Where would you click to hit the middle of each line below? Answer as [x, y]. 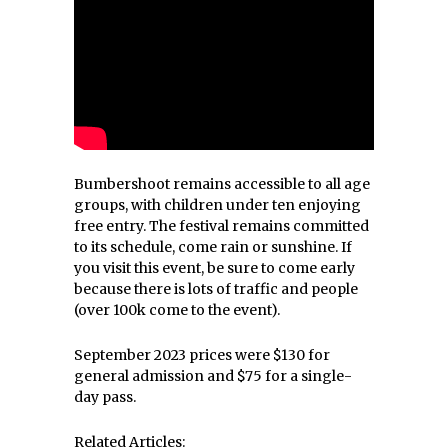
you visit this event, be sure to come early [214, 267]
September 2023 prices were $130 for [202, 354]
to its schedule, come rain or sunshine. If [213, 246]
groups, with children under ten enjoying [217, 204]
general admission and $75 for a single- [213, 375]
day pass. [105, 396]
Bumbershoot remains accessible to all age [222, 183]
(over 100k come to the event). [177, 309]
